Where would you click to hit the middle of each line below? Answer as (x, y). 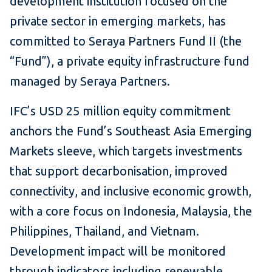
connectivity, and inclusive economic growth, (131, 191)
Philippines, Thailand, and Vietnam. (104, 231)
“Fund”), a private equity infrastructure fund (130, 61)
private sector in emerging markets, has (118, 21)
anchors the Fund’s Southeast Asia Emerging (131, 131)
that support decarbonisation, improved (119, 171)
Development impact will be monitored (118, 251)
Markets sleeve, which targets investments (126, 151)
